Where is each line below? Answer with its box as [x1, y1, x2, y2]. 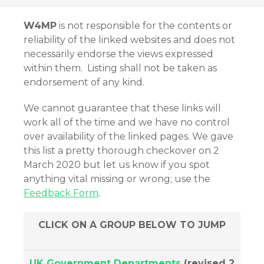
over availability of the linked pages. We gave [24, 131, 233, 142]
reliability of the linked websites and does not [24, 34, 235, 45]
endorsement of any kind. [24, 77, 144, 88]
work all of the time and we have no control [24, 117, 230, 128]
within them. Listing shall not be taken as [24, 62, 217, 74]
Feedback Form [24, 187, 98, 199]
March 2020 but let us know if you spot [24, 159, 210, 170]
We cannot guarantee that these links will [24, 103, 221, 114]
